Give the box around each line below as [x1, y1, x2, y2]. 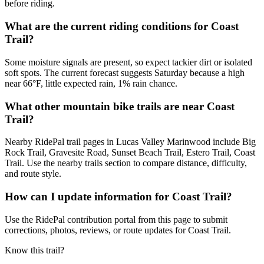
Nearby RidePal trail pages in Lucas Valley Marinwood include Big [5, 137, 256, 147]
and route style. [5, 169, 61, 179]
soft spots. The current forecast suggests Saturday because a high [5, 67, 245, 78]
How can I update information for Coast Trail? [5, 190, 232, 203]
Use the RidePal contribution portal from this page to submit [5, 214, 227, 225]
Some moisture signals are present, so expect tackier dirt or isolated [5, 57, 252, 67]
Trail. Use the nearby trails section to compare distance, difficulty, [5, 158, 247, 169]
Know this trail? [5, 245, 64, 255]
